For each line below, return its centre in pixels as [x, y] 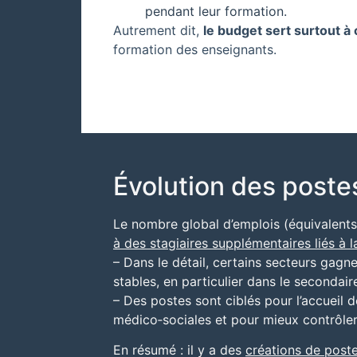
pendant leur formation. [216, 11]
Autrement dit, [158, 30]
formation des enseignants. [195, 49]
